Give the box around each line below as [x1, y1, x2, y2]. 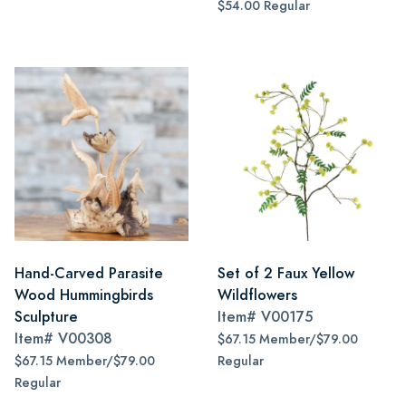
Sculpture [14, 306, 78, 327]
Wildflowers [217, 285, 297, 305]
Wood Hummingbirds [14, 285, 153, 305]
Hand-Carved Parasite [14, 263, 163, 284]
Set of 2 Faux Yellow [217, 263, 354, 284]
